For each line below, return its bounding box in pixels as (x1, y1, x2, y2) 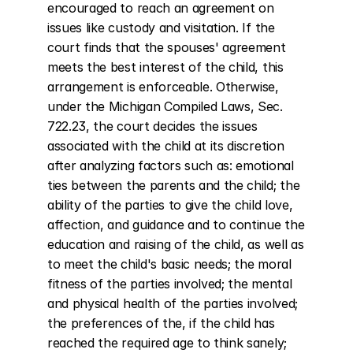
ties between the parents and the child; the (47, 177, 300, 193)
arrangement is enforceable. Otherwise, (47, 79, 279, 95)
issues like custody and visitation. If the (47, 20, 275, 35)
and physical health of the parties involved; (47, 295, 298, 311)
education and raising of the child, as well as (47, 236, 304, 252)
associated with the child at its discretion (47, 138, 284, 154)
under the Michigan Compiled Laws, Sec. (47, 98, 283, 114)
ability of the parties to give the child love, (47, 197, 293, 213)
